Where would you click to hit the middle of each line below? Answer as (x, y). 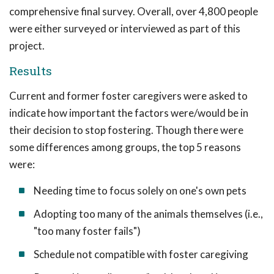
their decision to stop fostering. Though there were (126, 130)
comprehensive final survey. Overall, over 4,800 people (134, 11)
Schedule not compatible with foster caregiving (141, 254)
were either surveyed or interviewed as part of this (125, 28)
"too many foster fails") (87, 231)
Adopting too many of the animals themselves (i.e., (148, 214)
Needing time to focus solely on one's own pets (140, 191)
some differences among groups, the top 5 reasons (125, 147)
